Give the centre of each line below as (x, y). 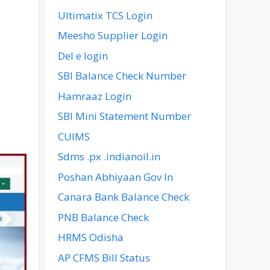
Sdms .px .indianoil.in (109, 156)
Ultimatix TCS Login (105, 15)
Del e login (83, 55)
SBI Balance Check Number (122, 76)
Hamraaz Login (95, 96)
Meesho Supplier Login (113, 35)
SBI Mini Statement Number (124, 116)
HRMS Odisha (91, 237)
